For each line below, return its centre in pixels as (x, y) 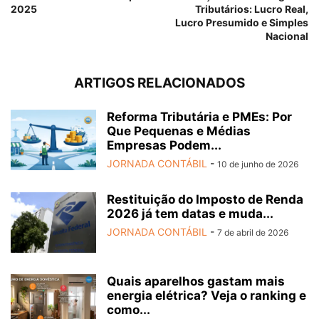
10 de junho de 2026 (258, 164)
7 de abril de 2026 (253, 233)
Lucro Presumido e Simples (242, 23)
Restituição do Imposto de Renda (205, 200)
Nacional (287, 36)
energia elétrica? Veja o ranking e (206, 296)
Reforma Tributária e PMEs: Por (199, 117)
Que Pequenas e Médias (179, 131)
